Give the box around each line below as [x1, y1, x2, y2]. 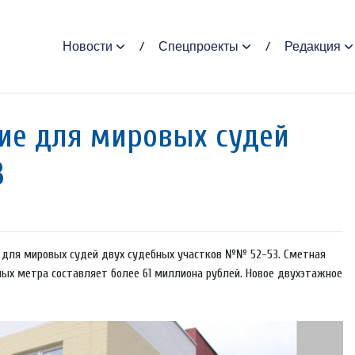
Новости [62, 39, 113, 53]
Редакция [284, 39, 341, 53]
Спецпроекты [158, 39, 239, 53]
